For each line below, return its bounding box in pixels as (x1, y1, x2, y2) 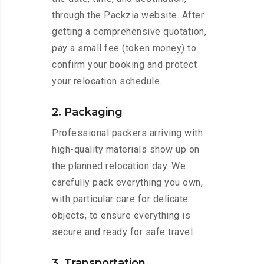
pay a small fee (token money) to (52, 42, 196, 54)
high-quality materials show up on (52, 144, 200, 156)
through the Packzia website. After (52, 9, 204, 21)
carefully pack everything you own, (52, 177, 203, 189)
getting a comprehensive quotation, (52, 26, 206, 38)
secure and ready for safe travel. (52, 226, 195, 238)
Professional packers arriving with (52, 127, 203, 139)
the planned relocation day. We (52, 160, 186, 172)
